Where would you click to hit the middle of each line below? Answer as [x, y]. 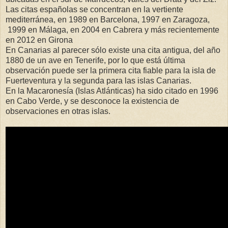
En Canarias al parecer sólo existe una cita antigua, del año [113, 50]
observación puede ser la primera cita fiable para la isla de [111, 70]
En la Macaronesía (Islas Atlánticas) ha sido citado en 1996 [112, 91]
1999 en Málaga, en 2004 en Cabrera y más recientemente [112, 30]
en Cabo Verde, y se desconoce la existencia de [92, 101]
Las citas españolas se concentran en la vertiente [94, 9]
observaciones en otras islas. [58, 111]
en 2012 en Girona [39, 40]
